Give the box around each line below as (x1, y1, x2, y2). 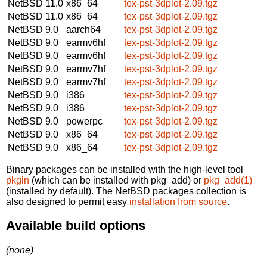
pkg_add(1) (204, 175, 252, 185)
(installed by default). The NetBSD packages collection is (6, 185, 246, 196)
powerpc (66, 116, 103, 126)
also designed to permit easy (6, 196, 129, 207)
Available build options (6, 218, 145, 234)
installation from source (129, 196, 227, 207)
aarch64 (66, 24, 101, 35)
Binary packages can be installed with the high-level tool (6, 164, 243, 175)
